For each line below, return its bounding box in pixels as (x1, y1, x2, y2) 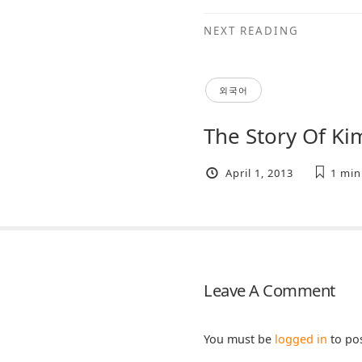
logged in (275, 331, 327, 347)
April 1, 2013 (225, 165, 294, 180)
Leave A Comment (204, 279, 335, 302)
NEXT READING (204, 23, 299, 39)
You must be (204, 331, 275, 347)
